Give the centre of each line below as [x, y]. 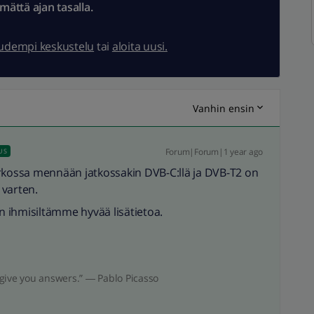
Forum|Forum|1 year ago [214, 152]
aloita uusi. [139, 46]
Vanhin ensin [224, 108]
